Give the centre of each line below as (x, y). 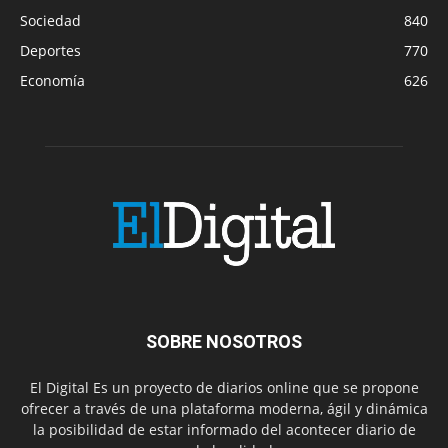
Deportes (50, 51)
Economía (52, 81)
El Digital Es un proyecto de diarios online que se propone (224, 388)
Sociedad (50, 21)
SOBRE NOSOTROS (224, 342)
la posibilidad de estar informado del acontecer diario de (224, 430)
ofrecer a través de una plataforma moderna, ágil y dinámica (224, 409)
